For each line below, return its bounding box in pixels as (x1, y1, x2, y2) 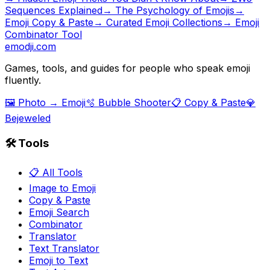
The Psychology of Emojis (115, 4, 234, 16)
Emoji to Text (29, 254, 88, 267)
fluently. (5, 74, 41, 86)
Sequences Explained (5, 4, 102, 16)
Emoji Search (29, 206, 89, 219)
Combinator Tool (5, 28, 82, 40)
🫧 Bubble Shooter (86, 96, 171, 108)
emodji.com (5, 40, 56, 52)
